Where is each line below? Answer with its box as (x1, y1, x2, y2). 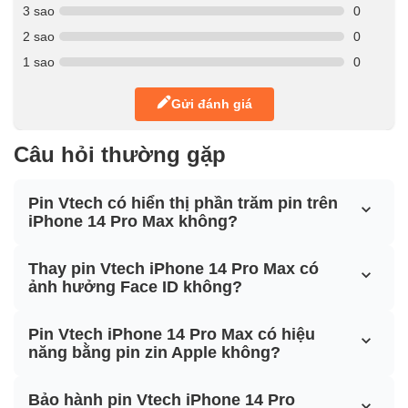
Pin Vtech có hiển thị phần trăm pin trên (28, 193, 338, 212)
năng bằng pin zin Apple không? (28, 342, 280, 362)
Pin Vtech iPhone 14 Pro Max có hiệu (28, 324, 315, 343)
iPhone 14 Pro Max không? (28, 211, 238, 230)
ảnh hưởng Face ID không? (28, 277, 242, 296)
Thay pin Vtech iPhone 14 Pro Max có (28, 259, 319, 278)
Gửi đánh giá (170, 97, 252, 112)
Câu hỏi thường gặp (14, 141, 226, 167)
